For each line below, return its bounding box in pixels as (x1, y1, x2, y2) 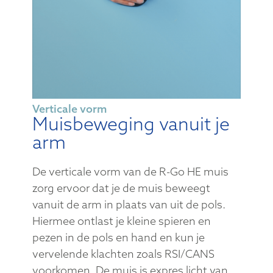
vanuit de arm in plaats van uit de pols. (32, 197, 225, 212)
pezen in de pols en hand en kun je (32, 230, 205, 245)
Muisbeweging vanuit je (32, 112, 230, 136)
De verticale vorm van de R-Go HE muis (32, 165, 229, 179)
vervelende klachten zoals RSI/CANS (32, 247, 214, 261)
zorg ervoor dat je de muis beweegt (32, 181, 210, 196)
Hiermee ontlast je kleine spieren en (32, 214, 211, 229)
